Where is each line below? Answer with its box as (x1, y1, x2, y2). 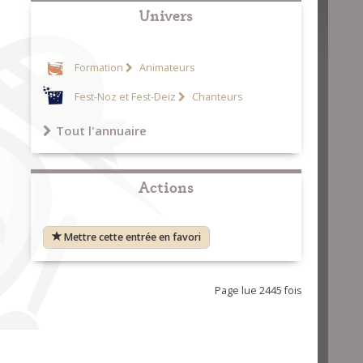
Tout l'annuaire (55, 122, 147, 139)
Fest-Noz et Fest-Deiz (74, 90, 176, 105)
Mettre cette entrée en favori (63, 230, 201, 244)
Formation (74, 61, 123, 75)
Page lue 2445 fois (214, 284, 301, 297)
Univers (139, 3, 193, 25)
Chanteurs (189, 90, 242, 105)
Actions (138, 175, 194, 197)
